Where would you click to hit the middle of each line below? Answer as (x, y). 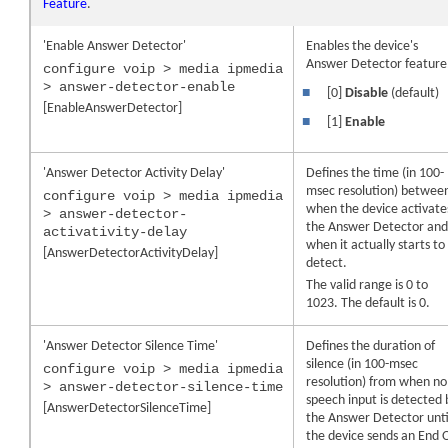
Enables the (340, 46)
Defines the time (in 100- (375, 173)
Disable (367, 94)
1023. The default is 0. (368, 303)
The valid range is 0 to (367, 285)
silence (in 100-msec (362, 364)
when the (334, 209)
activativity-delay (115, 231)
